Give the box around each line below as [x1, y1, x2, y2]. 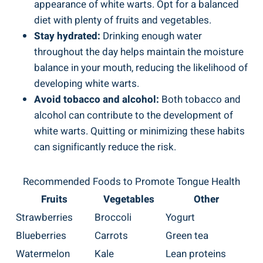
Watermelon [16, 247, 70, 262]
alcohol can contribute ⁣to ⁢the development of [34, 108, 233, 123]
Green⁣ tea [166, 228, 208, 244]
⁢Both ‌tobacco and [159, 92, 241, 107]
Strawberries [16, 210, 73, 225]
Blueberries [16, 228, 66, 244]
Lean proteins [166, 247, 226, 262]
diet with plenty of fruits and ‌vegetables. [34, 13, 211, 28]
